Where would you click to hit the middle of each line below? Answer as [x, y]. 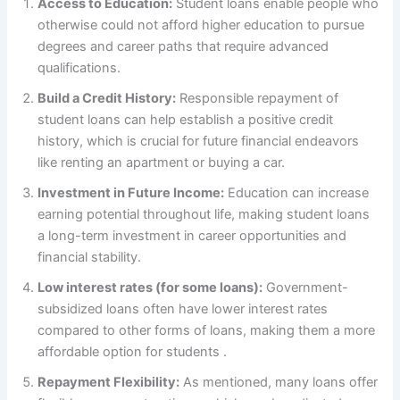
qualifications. [79, 67]
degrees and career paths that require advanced [183, 46]
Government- [306, 287]
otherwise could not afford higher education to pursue [201, 25]
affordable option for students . [133, 351]
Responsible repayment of [258, 98]
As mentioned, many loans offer [279, 382]
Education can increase [297, 192]
